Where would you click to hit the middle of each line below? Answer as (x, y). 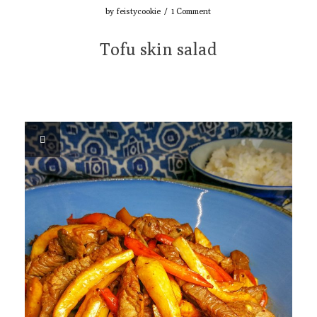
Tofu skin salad (158, 48)
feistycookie (139, 11)
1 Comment (191, 11)
